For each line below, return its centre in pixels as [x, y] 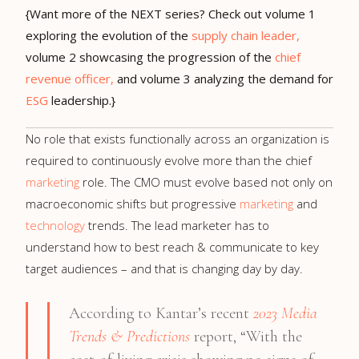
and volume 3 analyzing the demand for [225, 78]
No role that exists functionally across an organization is [177, 138]
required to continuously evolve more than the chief [169, 160]
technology [55, 225]
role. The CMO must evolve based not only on [206, 182]
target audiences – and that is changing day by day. [164, 268]
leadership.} [82, 100]
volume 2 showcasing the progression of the [150, 56]
